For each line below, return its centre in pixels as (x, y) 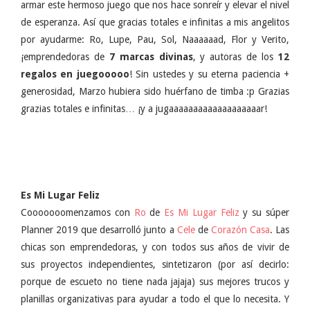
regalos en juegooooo (75, 74)
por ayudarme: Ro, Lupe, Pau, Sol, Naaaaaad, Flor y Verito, (155, 40)
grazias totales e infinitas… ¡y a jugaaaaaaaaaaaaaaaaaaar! (144, 109)
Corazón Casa (240, 230)
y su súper (264, 213)
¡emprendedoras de (65, 57)
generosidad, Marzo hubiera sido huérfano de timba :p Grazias (155, 92)
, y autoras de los (236, 57)
